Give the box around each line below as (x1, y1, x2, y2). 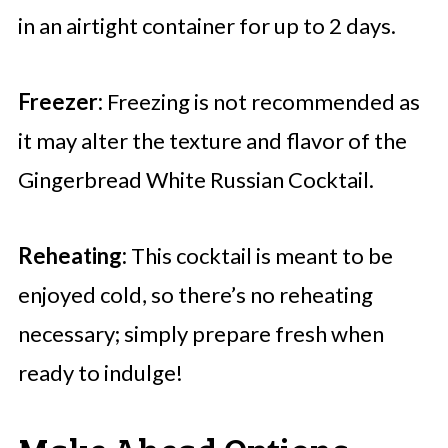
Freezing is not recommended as (102, 88, 420, 116)
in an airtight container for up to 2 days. (17, 12, 396, 40)
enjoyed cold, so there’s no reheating (17, 281, 373, 309)
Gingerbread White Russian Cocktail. (17, 166, 374, 194)
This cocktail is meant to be (126, 242, 393, 270)
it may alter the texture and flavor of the (17, 127, 407, 155)
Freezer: (17, 88, 103, 116)
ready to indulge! (17, 359, 183, 387)
